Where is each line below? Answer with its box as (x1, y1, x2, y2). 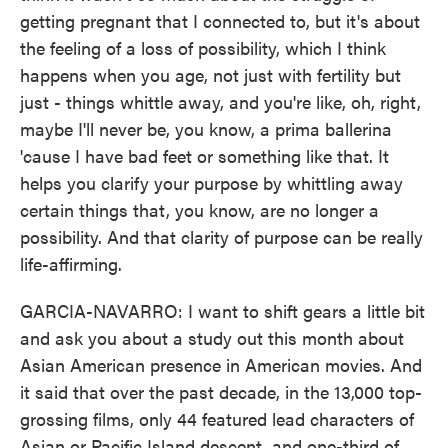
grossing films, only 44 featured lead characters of (20, 406, 414, 431)
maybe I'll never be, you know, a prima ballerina (20, 116, 392, 141)
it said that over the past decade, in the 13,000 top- (20, 379, 422, 404)
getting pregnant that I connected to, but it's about (20, 8, 420, 33)
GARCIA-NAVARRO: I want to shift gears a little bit (20, 298, 425, 323)
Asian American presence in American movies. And (20, 352, 422, 377)
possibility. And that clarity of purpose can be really (20, 224, 423, 249)
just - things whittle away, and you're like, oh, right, (20, 89, 421, 114)
